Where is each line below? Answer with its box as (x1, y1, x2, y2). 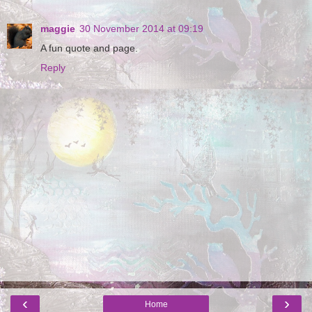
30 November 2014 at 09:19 (79, 22, 203, 34)
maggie (40, 22, 75, 34)
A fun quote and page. (40, 42, 138, 54)
